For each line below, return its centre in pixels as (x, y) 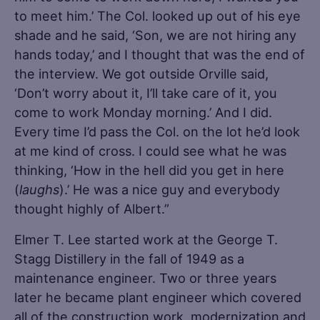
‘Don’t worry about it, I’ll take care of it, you (146, 92)
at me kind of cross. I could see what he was (150, 150)
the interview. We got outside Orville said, (141, 73)
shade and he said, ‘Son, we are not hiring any (155, 35)
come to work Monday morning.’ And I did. (143, 112)
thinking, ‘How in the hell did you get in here (149, 170)
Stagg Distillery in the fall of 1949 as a (129, 258)
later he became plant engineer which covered (158, 297)
